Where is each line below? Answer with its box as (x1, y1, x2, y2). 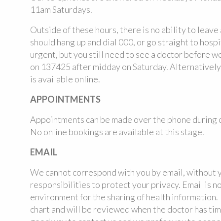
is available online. (30, 74, 100, 84)
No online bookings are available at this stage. (30, 126, 204, 137)
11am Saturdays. (30, 4, 92, 15)
